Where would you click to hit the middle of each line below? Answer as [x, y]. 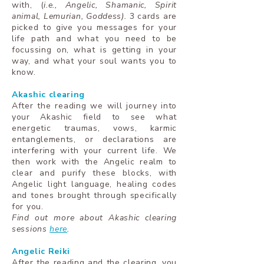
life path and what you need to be [94, 39]
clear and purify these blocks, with [94, 173]
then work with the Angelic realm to [94, 162]
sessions [31, 229]
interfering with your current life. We [94, 151]
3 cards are [151, 16]
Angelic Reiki [41, 251]
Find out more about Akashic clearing [94, 218]
